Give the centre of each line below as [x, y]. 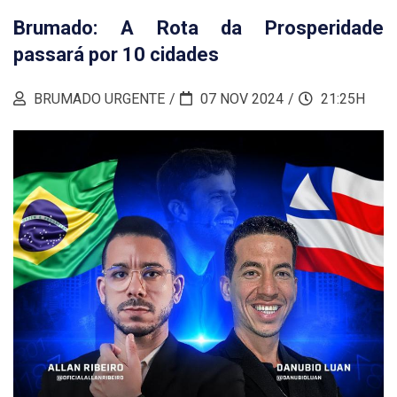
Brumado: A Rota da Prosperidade [198, 28]
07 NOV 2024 [240, 99]
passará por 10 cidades [116, 54]
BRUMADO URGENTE [97, 99]
